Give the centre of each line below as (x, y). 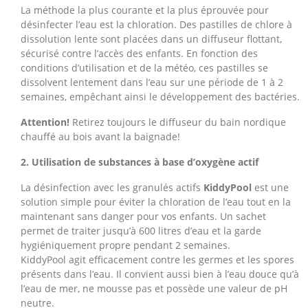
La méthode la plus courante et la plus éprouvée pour (145, 10)
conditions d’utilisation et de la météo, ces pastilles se (144, 68)
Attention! (45, 122)
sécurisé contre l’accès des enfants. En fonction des (139, 53)
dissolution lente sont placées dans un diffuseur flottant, (151, 39)
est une (270, 187)
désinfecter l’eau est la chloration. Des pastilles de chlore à (156, 24)
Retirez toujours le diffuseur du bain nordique (178, 122)
